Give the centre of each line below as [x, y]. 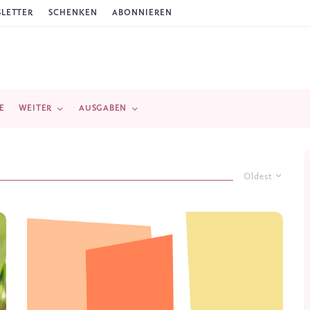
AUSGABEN [103, 108]
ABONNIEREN [142, 13]
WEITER [35, 108]
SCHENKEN [73, 13]
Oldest [258, 177]
